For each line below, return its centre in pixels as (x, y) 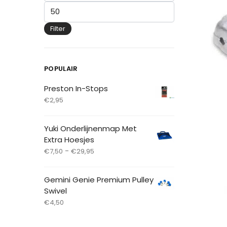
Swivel (55, 191)
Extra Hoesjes (69, 139)
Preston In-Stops (76, 89)
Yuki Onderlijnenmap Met (90, 128)
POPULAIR (61, 69)
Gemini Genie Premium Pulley (99, 179)
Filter (58, 29)
